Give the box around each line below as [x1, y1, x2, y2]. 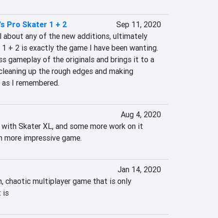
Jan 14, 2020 [117, 164, 161, 174]
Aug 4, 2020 [120, 109, 161, 119]
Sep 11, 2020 [116, 19, 161, 29]
